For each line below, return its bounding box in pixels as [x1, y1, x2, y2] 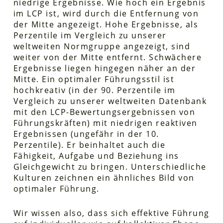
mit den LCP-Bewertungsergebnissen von [13, 106, 196, 117]
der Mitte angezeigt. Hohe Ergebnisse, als [13, 18, 199, 30]
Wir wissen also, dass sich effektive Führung [13, 207, 210, 219]
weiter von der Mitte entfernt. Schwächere [13, 51, 202, 63]
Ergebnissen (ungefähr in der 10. [13, 128, 159, 139]
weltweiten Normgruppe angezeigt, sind [13, 40, 191, 52]
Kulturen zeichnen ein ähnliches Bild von [13, 172, 195, 183]
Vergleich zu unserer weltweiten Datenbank [13, 95, 207, 107]
